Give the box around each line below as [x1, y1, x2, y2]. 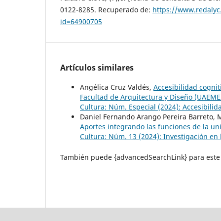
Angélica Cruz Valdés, [80, 82, 153, 92]
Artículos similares [60, 62, 134, 74]
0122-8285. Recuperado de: [60, 5, 152, 15]
